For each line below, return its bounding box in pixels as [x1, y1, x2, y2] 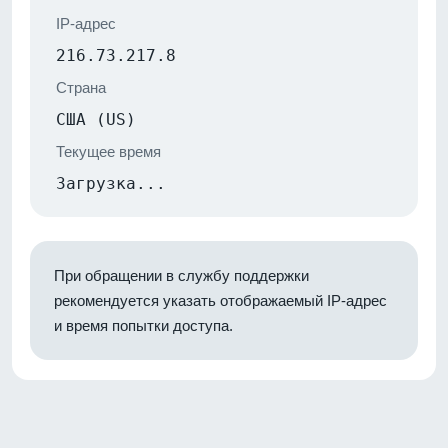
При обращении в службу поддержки [54, 266, 309, 284]
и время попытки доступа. [54, 316, 233, 334]
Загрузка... [56, 173, 166, 193]
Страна [56, 78, 106, 96]
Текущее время [56, 142, 161, 160]
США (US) [56, 109, 136, 129]
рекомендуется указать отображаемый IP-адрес [54, 291, 387, 309]
